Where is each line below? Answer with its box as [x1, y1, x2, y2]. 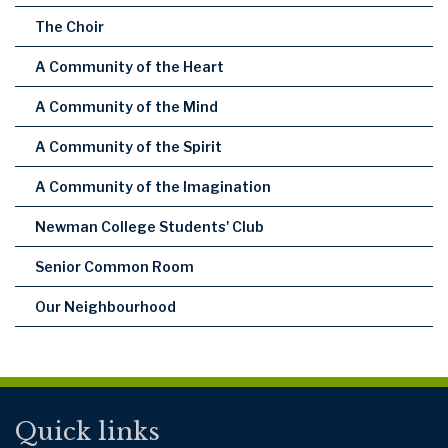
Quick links [15, 416, 160, 446]
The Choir [35, 17, 104, 35]
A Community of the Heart [35, 57, 224, 75]
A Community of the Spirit [35, 137, 222, 155]
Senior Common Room [35, 257, 194, 275]
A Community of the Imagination [35, 177, 271, 195]
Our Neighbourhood [35, 297, 176, 315]
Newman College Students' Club [35, 217, 264, 235]
